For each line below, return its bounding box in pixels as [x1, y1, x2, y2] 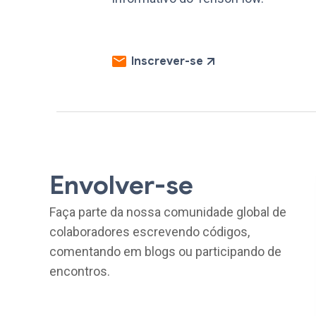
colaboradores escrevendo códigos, [49, 224, 250, 239]
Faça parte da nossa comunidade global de [49, 204, 286, 219]
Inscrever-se [130, 54, 203, 69]
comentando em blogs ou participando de [49, 243, 281, 259]
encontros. [49, 263, 110, 279]
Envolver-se [49, 169, 193, 201]
